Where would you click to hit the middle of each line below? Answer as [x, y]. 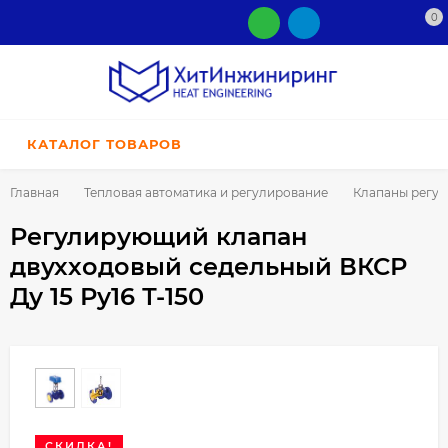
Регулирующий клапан [158, 237]
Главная [34, 193]
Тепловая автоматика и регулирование [206, 193]
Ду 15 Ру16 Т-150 [107, 297]
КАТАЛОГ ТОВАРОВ [104, 144]
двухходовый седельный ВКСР [208, 267]
